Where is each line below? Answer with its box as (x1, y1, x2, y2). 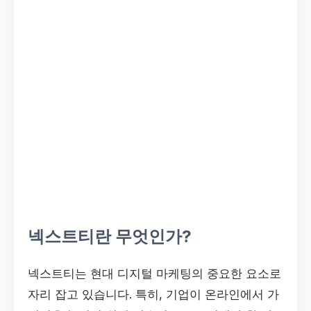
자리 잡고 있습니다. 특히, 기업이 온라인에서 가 (28, 287, 279, 301)
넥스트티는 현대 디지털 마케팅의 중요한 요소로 (28, 266, 281, 280)
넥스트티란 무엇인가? (28, 226, 192, 246)
